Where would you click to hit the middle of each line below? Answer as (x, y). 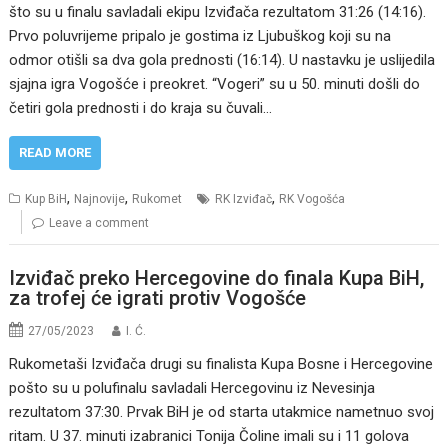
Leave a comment (99, 223)
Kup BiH (46, 199)
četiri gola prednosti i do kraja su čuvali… (141, 108)
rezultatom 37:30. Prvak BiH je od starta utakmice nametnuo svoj (222, 411)
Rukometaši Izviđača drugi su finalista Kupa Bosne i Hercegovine (221, 363)
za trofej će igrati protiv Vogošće (158, 297)
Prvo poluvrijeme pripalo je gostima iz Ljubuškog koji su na (200, 36)
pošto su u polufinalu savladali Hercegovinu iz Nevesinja (192, 387)
